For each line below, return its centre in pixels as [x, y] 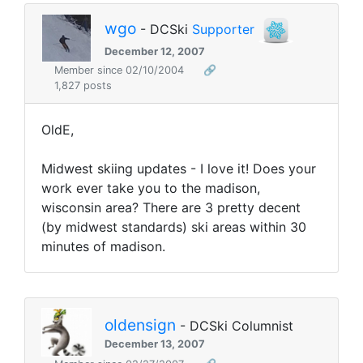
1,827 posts [83, 86]
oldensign [140, 325]
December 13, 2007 [155, 344]
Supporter [223, 30]
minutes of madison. [103, 247]
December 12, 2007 [155, 51]
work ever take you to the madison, [151, 188]
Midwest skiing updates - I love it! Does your [179, 169]
